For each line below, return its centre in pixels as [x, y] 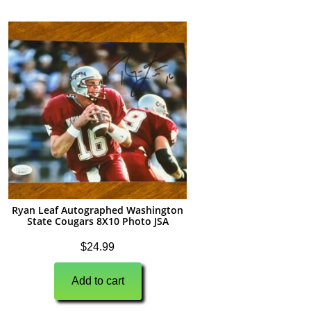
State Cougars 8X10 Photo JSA [98, 221]
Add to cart [98, 281]
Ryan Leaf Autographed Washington [98, 210]
